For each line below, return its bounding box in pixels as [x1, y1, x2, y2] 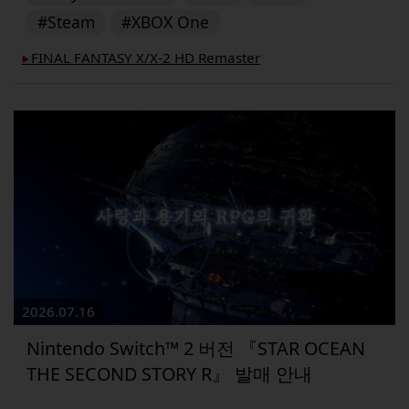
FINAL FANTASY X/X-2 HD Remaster [31, 48, 261, 68]
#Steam [37, 10, 95, 33]
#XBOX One [121, 10, 209, 33]
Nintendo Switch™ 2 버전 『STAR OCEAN [26, 336, 366, 362]
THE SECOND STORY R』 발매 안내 [26, 362, 313, 387]
